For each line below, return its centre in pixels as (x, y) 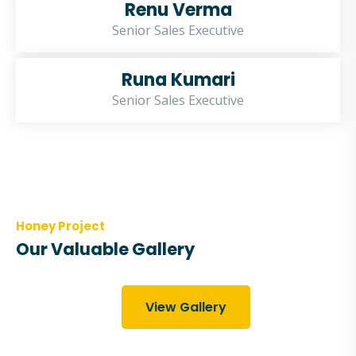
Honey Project (60, 226)
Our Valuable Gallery (105, 249)
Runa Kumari (178, 80)
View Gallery (186, 307)
